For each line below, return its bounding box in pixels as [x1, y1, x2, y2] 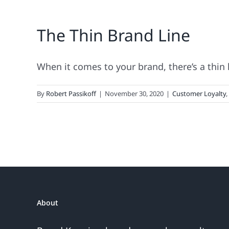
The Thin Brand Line [37, 24, 190, 46]
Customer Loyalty [172, 89, 226, 98]
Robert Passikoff [46, 89, 96, 98]
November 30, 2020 [105, 89, 164, 98]
